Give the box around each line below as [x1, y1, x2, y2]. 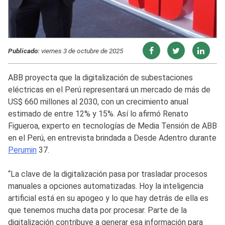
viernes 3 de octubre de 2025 [40, 46, 123, 55]
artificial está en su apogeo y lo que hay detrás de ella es [8, 193, 208, 203]
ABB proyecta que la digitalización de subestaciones [8, 72, 193, 82]
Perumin [8, 145, 37, 155]
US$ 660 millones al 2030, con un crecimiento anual [8, 96, 188, 106]
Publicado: [13, 46, 40, 55]
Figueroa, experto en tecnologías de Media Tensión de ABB [8, 121, 217, 131]
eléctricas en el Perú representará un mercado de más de [8, 84, 210, 94]
